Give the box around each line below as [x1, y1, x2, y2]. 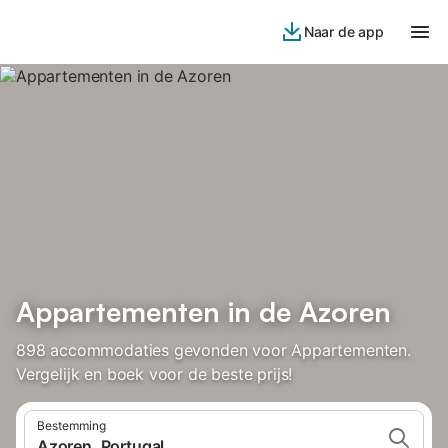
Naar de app [303, 23, 384, 40]
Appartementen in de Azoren [16, 294, 391, 329]
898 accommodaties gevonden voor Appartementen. [16, 340, 411, 360]
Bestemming [37, 418, 106, 433]
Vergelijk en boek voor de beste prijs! [16, 364, 293, 384]
